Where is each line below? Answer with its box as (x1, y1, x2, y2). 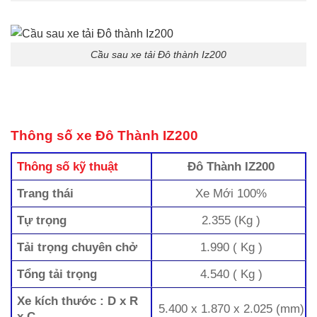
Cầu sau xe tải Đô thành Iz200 (91, 48, 226, 60)
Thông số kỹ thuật (17, 159, 119, 174)
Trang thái (17, 186, 74, 201)
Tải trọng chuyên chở (17, 240, 142, 255)
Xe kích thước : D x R (17, 294, 139, 309)
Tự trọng (17, 213, 67, 228)
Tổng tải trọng (17, 267, 98, 282)
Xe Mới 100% (195, 186, 267, 201)
